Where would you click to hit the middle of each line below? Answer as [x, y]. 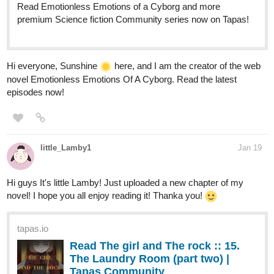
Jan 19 [250, 148]
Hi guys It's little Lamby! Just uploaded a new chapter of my [125, 183]
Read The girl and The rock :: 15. [155, 246]
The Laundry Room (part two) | [150, 259]
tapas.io [33, 229]
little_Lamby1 [66, 148]
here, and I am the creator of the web [186, 66]
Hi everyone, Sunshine [53, 66]
